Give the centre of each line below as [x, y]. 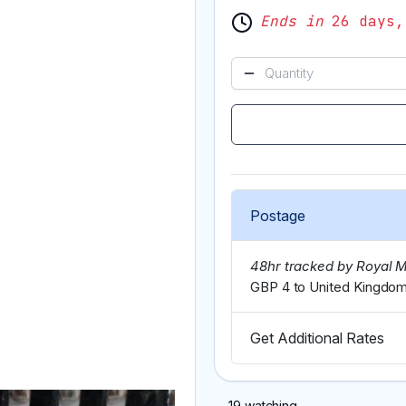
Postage [278, 216]
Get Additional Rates [317, 338]
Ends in [292, 22]
